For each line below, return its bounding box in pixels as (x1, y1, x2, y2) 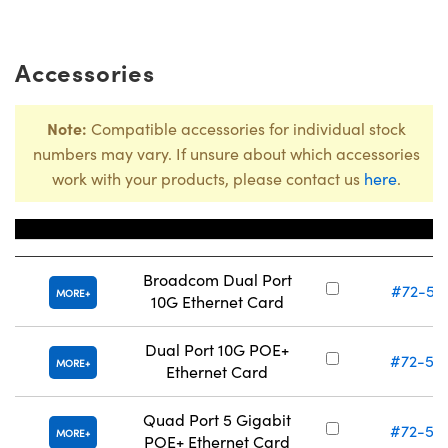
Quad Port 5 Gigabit (143, 409, 291, 430)
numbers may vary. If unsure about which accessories (33, 143, 420, 164)
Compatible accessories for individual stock (87, 118, 406, 139)
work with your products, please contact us (52, 168, 364, 189)
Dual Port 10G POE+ (145, 339, 289, 360)
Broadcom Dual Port (142, 269, 292, 290)
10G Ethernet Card (150, 291, 284, 312)
